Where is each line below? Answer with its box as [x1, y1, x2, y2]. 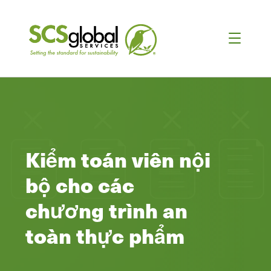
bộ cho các [25, 169, 134, 200]
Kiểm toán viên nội [25, 144, 211, 175]
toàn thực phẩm [25, 220, 184, 251]
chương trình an [25, 195, 188, 226]
